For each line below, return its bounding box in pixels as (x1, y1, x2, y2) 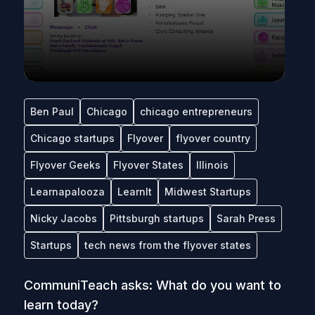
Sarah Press (216, 212, 276, 224)
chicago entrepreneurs (139, 105, 252, 117)
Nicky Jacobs (30, 212, 97, 224)
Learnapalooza (30, 186, 105, 198)
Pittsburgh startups (109, 212, 204, 224)
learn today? (23, 297, 98, 312)
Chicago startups (30, 132, 115, 144)
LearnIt (117, 186, 152, 198)
